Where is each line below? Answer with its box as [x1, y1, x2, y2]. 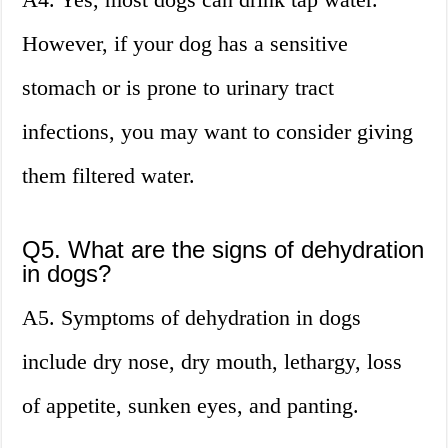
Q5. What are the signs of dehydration [22, 236, 425, 264]
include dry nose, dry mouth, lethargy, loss [22, 349, 403, 375]
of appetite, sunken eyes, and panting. [22, 393, 360, 419]
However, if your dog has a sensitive [22, 31, 349, 57]
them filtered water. [22, 163, 196, 189]
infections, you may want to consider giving [22, 119, 414, 145]
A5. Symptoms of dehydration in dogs [22, 305, 362, 331]
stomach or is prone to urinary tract [22, 75, 335, 101]
